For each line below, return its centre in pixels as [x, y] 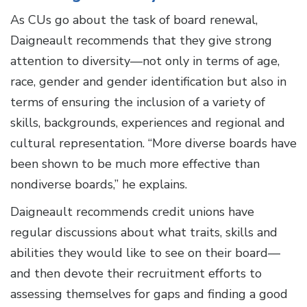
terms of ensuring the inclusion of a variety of [138, 102]
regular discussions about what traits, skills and [144, 233]
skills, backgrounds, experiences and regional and [148, 123]
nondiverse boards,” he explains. [99, 185]
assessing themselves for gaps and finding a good [149, 294]
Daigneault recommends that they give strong [141, 41]
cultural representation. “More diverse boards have [153, 144]
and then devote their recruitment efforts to [136, 274]
